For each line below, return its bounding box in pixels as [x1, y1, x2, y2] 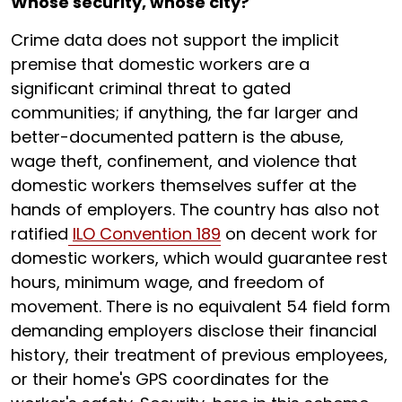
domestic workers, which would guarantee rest [11, 247, 388, 269]
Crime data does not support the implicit [11, 29, 339, 51]
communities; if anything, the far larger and [11, 101, 358, 124]
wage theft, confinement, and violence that [11, 150, 357, 172]
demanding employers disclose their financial [11, 319, 377, 342]
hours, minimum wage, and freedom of [11, 271, 325, 293]
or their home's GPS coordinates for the [11, 368, 328, 390]
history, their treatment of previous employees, [11, 344, 388, 366]
